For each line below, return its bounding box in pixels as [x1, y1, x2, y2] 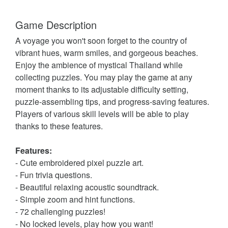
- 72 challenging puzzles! [15, 205, 105, 217]
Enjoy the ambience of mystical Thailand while [15, 59, 183, 71]
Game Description [15, 17, 97, 32]
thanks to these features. [15, 120, 103, 132]
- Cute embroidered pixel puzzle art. [15, 156, 144, 168]
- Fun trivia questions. [15, 168, 92, 181]
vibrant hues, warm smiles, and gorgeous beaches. [15, 46, 198, 59]
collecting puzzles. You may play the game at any [15, 71, 192, 83]
